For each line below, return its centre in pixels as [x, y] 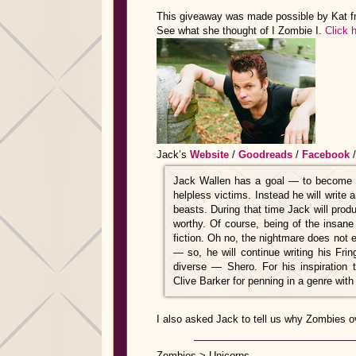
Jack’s [173, 155]
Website [209, 155]
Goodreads [265, 155]
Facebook [326, 155]
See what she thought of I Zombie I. [241, 31]
